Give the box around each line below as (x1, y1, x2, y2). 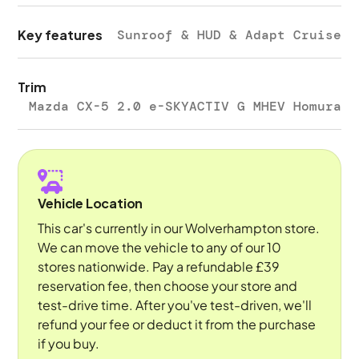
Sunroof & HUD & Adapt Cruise (116, 26, 341, 43)
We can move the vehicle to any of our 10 (38, 239, 282, 256)
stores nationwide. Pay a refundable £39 (38, 258, 280, 275)
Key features (18, 26, 103, 43)
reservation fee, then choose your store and (38, 277, 298, 294)
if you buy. (38, 335, 100, 352)
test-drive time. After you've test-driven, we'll (38, 296, 313, 313)
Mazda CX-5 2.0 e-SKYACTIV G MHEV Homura (28, 98, 341, 115)
